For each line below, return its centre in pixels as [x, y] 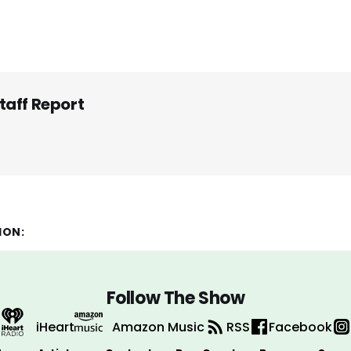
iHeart [55, 327]
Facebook [300, 327]
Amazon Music [158, 327]
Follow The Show [175, 299]
